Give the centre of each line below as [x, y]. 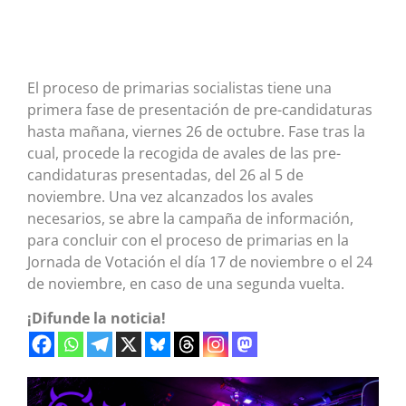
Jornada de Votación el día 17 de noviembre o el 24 [200, 261]
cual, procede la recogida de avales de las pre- [184, 153]
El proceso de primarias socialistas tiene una [179, 87]
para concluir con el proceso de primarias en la [188, 240]
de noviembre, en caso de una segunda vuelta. [186, 283]
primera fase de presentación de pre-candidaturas [200, 109]
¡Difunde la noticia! [97, 319]
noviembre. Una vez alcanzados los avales [170, 196]
